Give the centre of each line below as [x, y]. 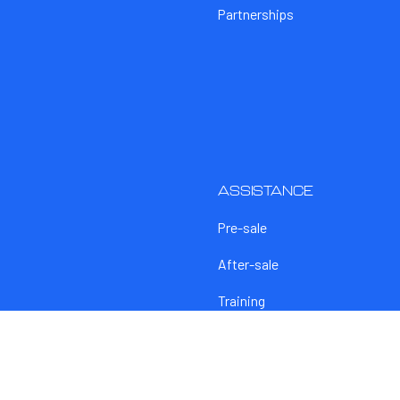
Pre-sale [242, 227]
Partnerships [256, 14]
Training [242, 300]
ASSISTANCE [266, 190]
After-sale [248, 263]
